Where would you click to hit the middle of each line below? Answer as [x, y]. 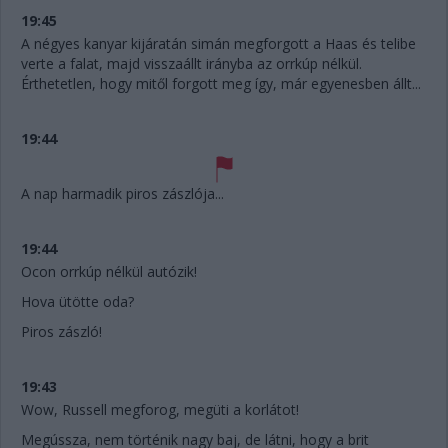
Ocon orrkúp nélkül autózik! [109, 271]
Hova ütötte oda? [77, 301]
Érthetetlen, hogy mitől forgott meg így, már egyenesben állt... [221, 83]
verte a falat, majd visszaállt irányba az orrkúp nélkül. [191, 63]
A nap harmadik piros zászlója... [122, 193]
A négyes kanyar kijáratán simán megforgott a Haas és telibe [218, 43]
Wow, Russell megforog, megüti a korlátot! [160, 409]
